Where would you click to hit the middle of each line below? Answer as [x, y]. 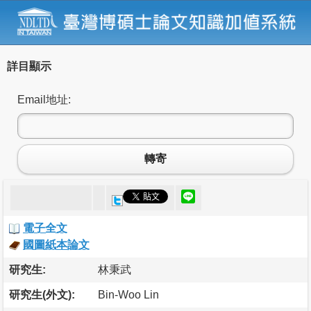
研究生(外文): [42, 294]
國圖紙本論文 [56, 244]
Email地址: [44, 99]
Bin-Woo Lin [128, 294]
